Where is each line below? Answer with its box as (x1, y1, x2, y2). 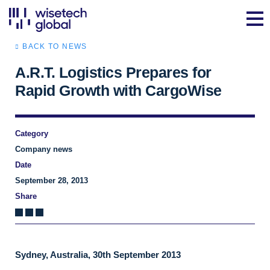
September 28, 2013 (15, 176, 88, 185)
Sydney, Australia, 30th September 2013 (15, 250, 181, 260)
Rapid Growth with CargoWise (15, 82, 222, 99)
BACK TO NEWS (22, 42, 87, 51)
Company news (15, 145, 72, 154)
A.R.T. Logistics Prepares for (15, 64, 212, 81)
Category (15, 129, 48, 138)
